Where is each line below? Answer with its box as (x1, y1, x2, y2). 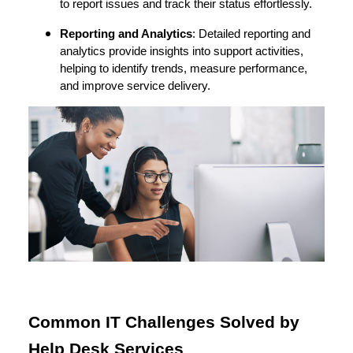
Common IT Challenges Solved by (28, 313, 299, 333)
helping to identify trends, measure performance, (60, 62, 307, 76)
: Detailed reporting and (192, 28, 310, 41)
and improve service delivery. (60, 80, 210, 93)
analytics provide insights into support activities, (60, 45, 303, 58)
